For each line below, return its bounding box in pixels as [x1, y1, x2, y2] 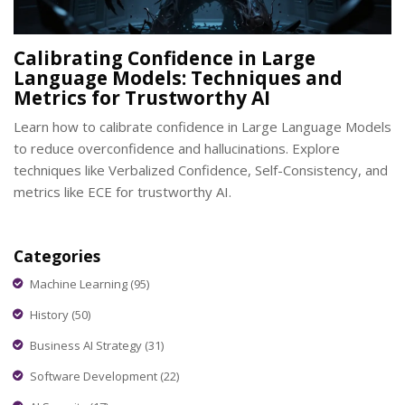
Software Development [30, 367, 160, 384]
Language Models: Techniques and [14, 65, 343, 91]
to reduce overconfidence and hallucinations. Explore [14, 139, 340, 158]
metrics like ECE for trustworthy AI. [14, 183, 231, 202]
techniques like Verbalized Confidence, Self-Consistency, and [14, 161, 388, 180]
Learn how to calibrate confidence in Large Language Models [14, 118, 391, 137]
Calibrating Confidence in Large [14, 45, 316, 71]
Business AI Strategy [30, 336, 145, 353]
